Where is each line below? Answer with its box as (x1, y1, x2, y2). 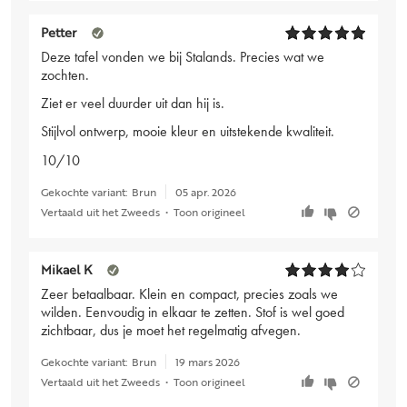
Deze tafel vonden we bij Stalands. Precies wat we (41, 47, 324, 67)
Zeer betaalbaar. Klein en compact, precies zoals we (41, 284, 338, 304)
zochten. (41, 65, 89, 85)
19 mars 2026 (174, 353, 240, 371)
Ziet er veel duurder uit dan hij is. (41, 94, 224, 114)
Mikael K (41, 260, 92, 280)
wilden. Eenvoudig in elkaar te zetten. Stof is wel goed (41, 303, 344, 323)
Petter (41, 23, 76, 43)
